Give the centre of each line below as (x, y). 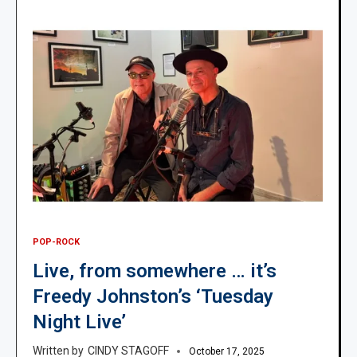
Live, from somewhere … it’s (155, 271)
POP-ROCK (56, 241)
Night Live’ (79, 322)
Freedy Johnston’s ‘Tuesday (153, 296)
